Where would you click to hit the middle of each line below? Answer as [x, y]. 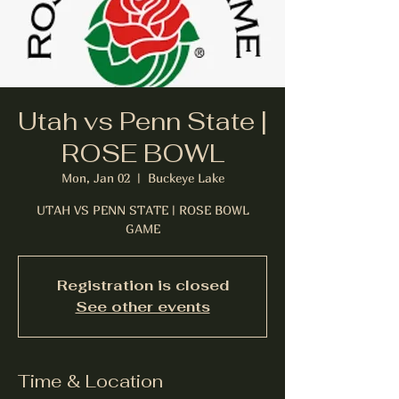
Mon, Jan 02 [95, 178]
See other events [142, 307]
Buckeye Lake [186, 178]
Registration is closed [142, 285]
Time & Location [90, 381]
